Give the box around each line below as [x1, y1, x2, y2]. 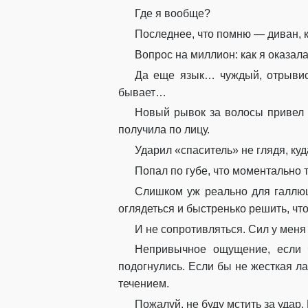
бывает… [118, 86, 166, 98]
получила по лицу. [118, 124, 210, 136]
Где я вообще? [135, 8, 210, 20]
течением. [118, 278, 169, 290]
